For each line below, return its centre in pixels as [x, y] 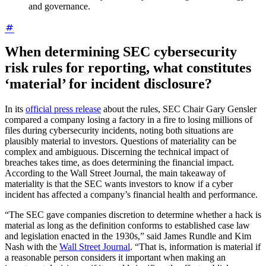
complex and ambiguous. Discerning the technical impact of [117, 152]
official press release [63, 109]
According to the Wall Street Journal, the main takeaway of [115, 173]
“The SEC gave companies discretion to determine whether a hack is [133, 215]
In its [15, 109]
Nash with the [32, 247]
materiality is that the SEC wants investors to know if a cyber [119, 184]
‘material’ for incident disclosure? [108, 84]
